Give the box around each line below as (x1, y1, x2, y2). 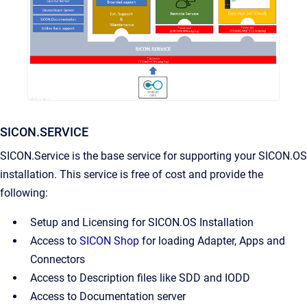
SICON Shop (79, 234, 139, 247)
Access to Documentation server (30, 289, 186, 303)
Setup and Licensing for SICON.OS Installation (30, 215, 254, 229)
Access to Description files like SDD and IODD (30, 271, 250, 284)
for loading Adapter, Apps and (139, 234, 285, 247)
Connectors (30, 252, 85, 266)
